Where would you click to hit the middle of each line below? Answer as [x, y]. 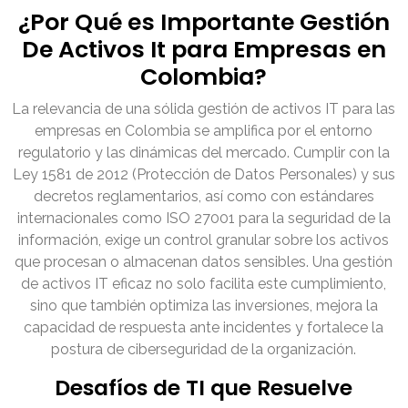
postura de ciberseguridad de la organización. [204, 350]
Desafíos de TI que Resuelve [204, 388]
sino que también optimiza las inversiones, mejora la [204, 306]
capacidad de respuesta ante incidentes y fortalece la [204, 328]
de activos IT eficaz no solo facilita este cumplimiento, [204, 284]
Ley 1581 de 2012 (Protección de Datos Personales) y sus [204, 175]
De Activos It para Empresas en [204, 50]
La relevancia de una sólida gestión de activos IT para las [204, 109]
